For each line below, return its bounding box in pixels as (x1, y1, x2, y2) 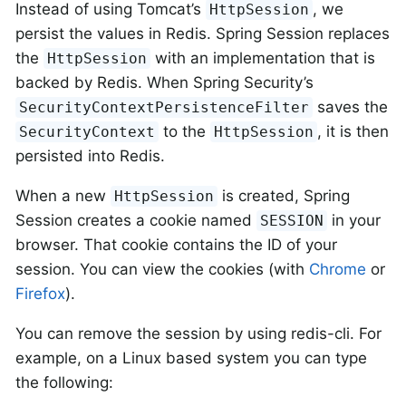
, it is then (317, 122, 390, 141)
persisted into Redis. (15, 147, 165, 166)
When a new (15, 187, 111, 206)
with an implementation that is (150, 49, 376, 68)
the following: (15, 373, 113, 392)
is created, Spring (217, 187, 351, 206)
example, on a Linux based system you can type (15, 349, 367, 368)
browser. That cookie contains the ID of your (15, 236, 337, 255)
